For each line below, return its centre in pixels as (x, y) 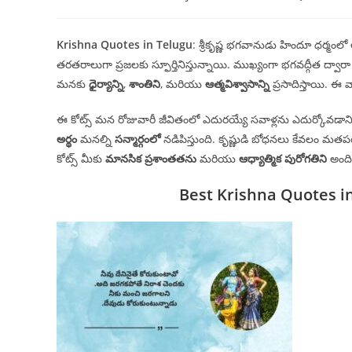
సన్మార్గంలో (137, 139)
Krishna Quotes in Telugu (125, 44)
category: (304, 9)
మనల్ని (96, 139)
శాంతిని (145, 84)
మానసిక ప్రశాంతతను (151, 158)
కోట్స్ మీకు (81, 158)
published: (201, 9)
